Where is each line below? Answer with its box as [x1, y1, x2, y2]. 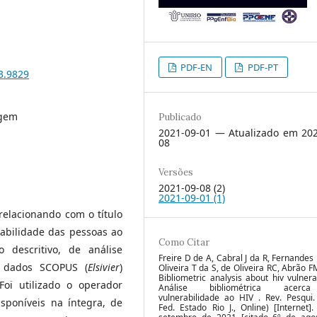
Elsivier [88, 260, 120, 274]
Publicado [158, 110, 202, 123]
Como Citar [158, 236, 209, 248]
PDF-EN [178, 60, 213, 74]
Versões [158, 166, 193, 178]
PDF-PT [245, 60, 278, 74]
